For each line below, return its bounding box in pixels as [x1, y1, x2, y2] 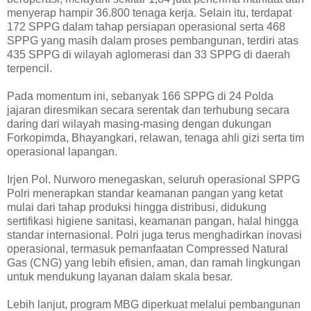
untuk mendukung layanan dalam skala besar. [7, 270, 233, 283]
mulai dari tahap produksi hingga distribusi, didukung [7, 201, 267, 213]
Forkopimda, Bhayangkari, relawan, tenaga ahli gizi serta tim [7, 131, 304, 144]
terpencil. [7, 62, 52, 74]
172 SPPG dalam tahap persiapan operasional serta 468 [7, 20, 285, 33]
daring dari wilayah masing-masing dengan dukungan [7, 117, 271, 130]
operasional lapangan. [7, 145, 117, 158]
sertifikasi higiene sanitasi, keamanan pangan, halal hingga [7, 215, 299, 227]
